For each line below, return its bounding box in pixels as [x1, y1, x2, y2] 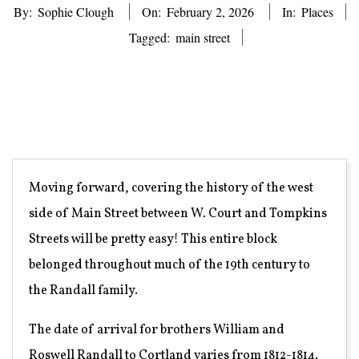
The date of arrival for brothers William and [29, 321, 284, 339]
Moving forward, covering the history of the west [29, 179, 313, 197]
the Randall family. [29, 281, 138, 300]
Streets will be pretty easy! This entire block [29, 230, 277, 248]
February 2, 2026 [166, 2, 254, 20]
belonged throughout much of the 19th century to [29, 256, 310, 274]
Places [301, 2, 333, 20]
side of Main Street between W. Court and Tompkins [29, 204, 327, 223]
